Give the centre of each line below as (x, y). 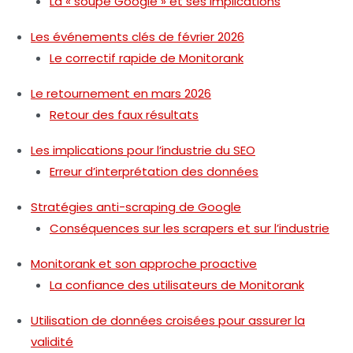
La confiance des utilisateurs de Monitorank (177, 285)
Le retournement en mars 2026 (121, 94)
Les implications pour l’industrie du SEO (143, 150)
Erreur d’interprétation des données (154, 172)
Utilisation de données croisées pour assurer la (168, 321)
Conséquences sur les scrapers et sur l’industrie (190, 229)
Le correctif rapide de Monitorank (147, 58)
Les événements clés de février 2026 (137, 37)
